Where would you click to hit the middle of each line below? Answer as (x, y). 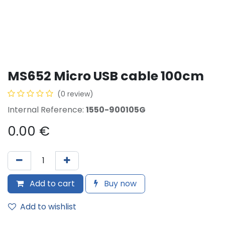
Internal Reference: (47, 110)
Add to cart (51, 184)
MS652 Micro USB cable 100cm (106, 76)
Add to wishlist (48, 207)
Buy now (119, 184)
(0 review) (75, 94)
